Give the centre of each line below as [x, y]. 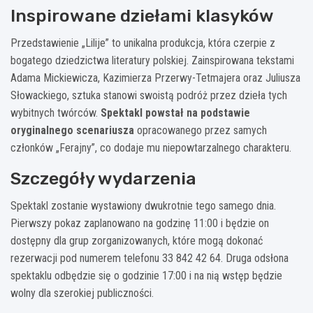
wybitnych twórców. [56, 112]
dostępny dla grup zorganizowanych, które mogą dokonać [137, 240]
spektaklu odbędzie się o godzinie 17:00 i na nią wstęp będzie [146, 275]
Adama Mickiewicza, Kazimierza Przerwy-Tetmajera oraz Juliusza [155, 78]
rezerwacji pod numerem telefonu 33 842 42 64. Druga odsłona [150, 258]
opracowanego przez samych [201, 130]
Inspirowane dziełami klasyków [142, 15]
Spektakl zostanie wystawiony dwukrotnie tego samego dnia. [143, 205]
